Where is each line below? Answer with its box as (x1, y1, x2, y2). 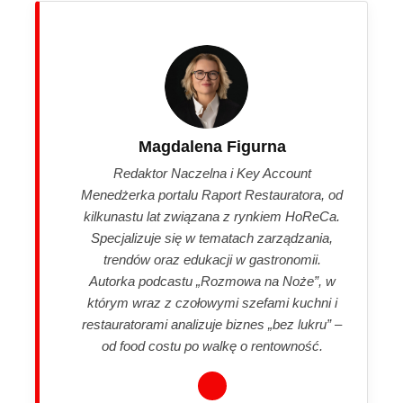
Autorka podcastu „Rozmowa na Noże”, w (88, 273, 336, 289)
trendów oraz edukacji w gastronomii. (103, 251, 321, 267)
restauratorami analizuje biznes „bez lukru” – (82, 316, 343, 332)
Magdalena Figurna (138, 137, 286, 156)
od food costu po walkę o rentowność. (101, 337, 323, 354)
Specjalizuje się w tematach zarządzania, (91, 229, 334, 246)
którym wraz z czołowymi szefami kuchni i (86, 294, 337, 310)
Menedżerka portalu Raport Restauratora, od (81, 186, 344, 202)
